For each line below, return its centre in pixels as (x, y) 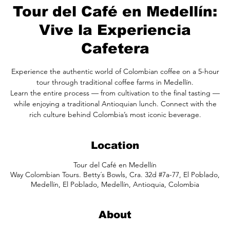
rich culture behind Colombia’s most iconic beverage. (115, 114)
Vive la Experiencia (115, 30)
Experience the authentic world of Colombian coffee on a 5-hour (115, 71)
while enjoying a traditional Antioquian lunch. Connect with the (115, 103)
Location (115, 145)
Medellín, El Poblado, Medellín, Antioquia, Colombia (115, 184)
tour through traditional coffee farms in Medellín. (115, 82)
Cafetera (115, 48)
